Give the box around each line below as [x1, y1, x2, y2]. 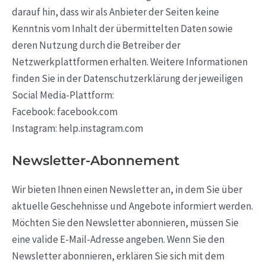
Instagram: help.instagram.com [12, 121, 143, 135]
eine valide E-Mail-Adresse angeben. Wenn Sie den [12, 232, 224, 246]
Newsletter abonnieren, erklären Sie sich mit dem [12, 249, 224, 262]
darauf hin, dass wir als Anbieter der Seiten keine [12, 5, 219, 18]
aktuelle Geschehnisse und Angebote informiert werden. [12, 199, 253, 213]
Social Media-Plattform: [12, 88, 114, 102]
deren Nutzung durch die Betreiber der [12, 38, 180, 52]
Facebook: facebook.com [12, 104, 118, 118]
